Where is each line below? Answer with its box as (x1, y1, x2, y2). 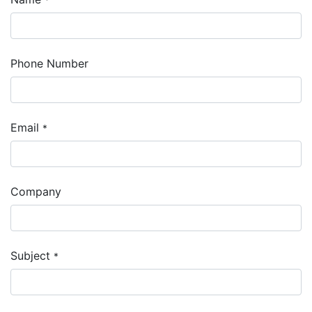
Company (10, 184, 61, 198)
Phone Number (10, 56, 88, 70)
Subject (10, 248, 50, 263)
